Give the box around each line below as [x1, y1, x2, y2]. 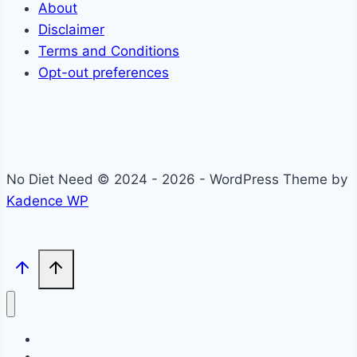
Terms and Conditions [38, 43, 179, 60]
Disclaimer [38, 22, 104, 38]
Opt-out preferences [38, 65, 169, 81]
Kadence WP [6, 193, 88, 210]
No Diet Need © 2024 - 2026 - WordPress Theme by [6, 171, 347, 188]
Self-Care [38, 332, 88, 347]
